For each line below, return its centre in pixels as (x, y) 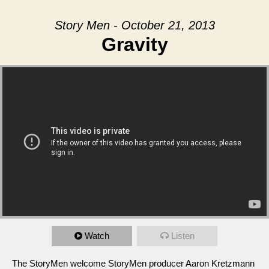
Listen (183, 235)
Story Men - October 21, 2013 (134, 25)
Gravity (134, 44)
